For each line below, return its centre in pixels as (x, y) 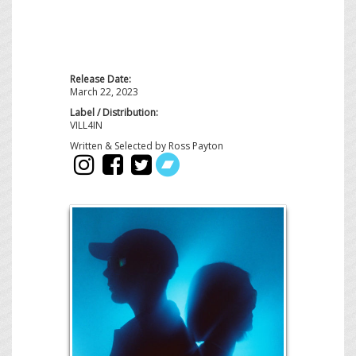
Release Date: (101, 79)
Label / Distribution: (114, 113)
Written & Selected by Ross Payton (147, 146)
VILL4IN (86, 126)
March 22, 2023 (104, 92)
